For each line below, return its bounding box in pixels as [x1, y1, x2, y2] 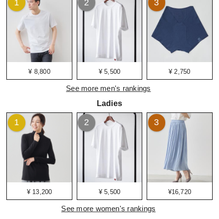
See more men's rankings [66, 84, 151, 93]
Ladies [96, 99, 123, 108]
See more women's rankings [61, 204, 156, 213]
